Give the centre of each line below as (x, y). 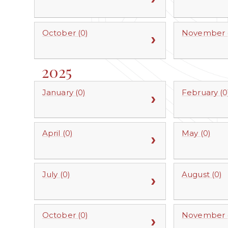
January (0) (64, 92)
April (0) (58, 133)
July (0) (56, 174)
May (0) (196, 133)
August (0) (202, 174)
